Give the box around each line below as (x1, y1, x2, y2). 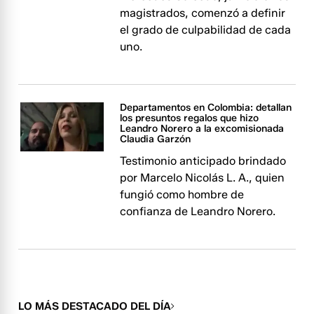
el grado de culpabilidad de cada (120, 23, 292, 36)
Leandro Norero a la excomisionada (120, 123, 285, 135)
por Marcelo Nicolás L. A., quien (120, 171, 285, 184)
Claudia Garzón (120, 133, 191, 145)
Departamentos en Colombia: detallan (120, 102, 292, 114)
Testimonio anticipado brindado (120, 154, 287, 168)
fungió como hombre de (120, 188, 245, 201)
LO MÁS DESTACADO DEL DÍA (18, 300, 172, 313)
